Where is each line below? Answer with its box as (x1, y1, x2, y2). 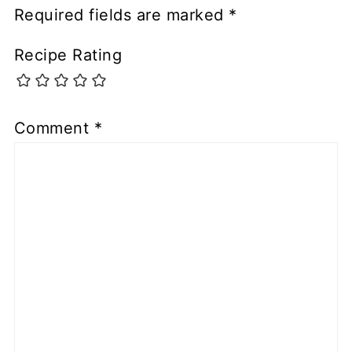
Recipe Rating (13, 45, 123, 64)
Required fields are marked (13, 5, 229, 24)
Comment (13, 119, 94, 138)
